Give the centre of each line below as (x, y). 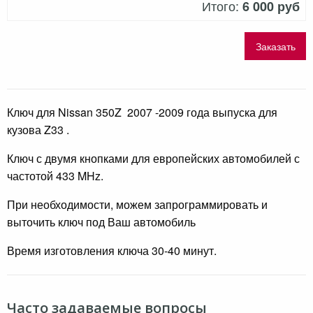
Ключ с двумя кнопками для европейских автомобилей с (153, 159)
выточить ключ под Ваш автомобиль (101, 222)
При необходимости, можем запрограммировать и (137, 205)
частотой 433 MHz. (55, 176)
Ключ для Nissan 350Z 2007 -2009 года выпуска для (142, 112)
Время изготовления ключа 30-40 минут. (112, 251)
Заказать (275, 46)
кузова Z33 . (38, 130)
